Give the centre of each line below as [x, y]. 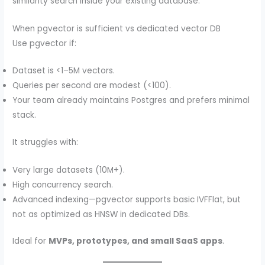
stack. [25, 115]
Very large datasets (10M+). [69, 170]
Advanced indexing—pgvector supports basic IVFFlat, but [127, 199]
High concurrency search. [63, 185]
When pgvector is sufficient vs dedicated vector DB [117, 28]
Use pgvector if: [45, 43]
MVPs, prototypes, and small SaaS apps [136, 241]
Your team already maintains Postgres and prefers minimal [131, 101]
